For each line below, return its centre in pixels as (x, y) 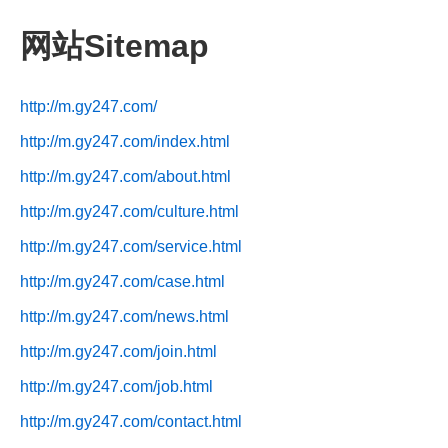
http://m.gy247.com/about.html (125, 176)
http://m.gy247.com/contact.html (131, 421)
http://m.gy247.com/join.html (118, 351)
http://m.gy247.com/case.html (122, 281)
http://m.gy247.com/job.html (116, 386)
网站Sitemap (114, 46)
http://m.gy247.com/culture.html (129, 211)
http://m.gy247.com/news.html (124, 316)
